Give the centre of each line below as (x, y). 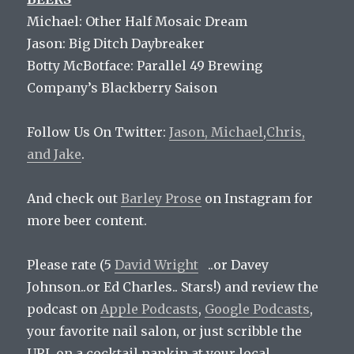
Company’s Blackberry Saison (122, 87)
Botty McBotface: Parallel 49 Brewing (145, 65)
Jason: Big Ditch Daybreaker (116, 43)
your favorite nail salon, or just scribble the (165, 331)
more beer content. (87, 220)
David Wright (157, 264)
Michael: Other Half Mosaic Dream (137, 21)
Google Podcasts (258, 309)
